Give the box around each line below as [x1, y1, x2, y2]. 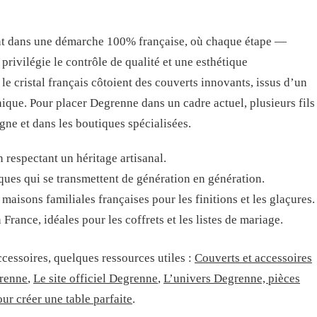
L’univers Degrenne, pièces [163, 272, 300, 285]
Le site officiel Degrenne [33, 272, 158, 285]
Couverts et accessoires [195, 251, 312, 265]
